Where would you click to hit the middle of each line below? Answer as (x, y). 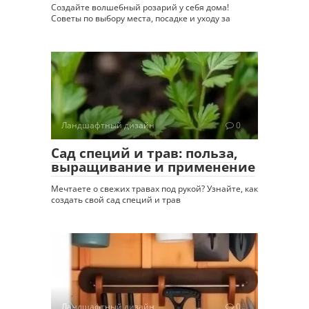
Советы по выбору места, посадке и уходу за (141, 18)
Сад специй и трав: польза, (144, 153)
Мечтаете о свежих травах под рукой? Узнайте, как (154, 189)
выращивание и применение (153, 167)
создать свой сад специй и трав (116, 200)
